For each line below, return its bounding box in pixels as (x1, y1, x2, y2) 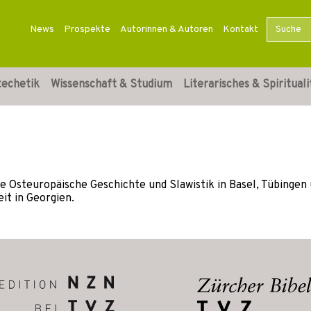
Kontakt (222, 24, 258, 35)
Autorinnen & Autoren (119, 24, 213, 35)
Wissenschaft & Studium (51, 78, 172, 92)
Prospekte (63, 24, 110, 35)
